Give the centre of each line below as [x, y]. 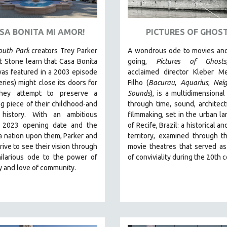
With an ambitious [65, 114]
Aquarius [194, 82]
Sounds [139, 93]
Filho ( [138, 82]
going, [142, 61]
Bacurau [162, 82]
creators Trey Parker [63, 50]
